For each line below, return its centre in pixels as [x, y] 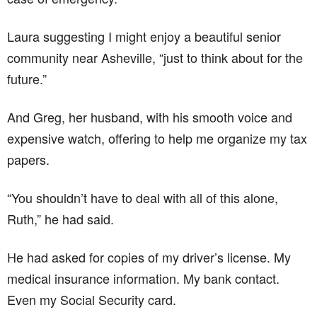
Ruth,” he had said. [60, 218]
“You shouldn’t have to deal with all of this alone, [143, 197]
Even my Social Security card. [92, 299]
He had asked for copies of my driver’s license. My [149, 257]
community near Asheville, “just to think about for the [155, 57]
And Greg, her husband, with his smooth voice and [150, 116]
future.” [27, 78]
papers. [28, 159]
